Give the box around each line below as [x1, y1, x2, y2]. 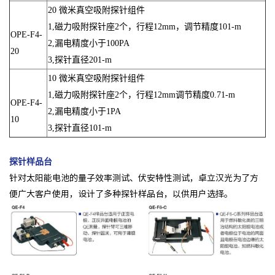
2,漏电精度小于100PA [48, 38, 130, 48]
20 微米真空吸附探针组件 [48, 5, 145, 15]
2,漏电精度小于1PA [48, 106, 121, 116]
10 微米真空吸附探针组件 [48, 73, 145, 83]
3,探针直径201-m [48, 55, 112, 64]
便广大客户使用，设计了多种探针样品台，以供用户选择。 [9, 189, 233, 198]
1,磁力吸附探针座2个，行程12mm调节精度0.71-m [48, 90, 235, 99]
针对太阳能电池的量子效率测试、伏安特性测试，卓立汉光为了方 [9, 173, 258, 182]
